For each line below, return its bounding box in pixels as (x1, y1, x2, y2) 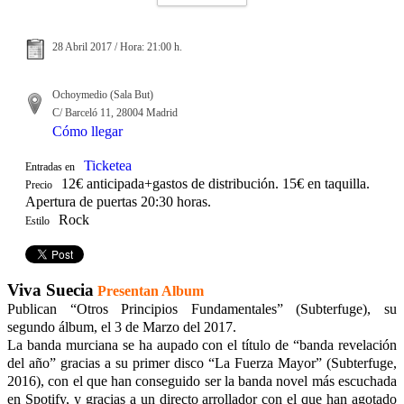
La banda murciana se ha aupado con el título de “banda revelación (7, 336, 397, 353)
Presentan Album (97, 282, 204, 298)
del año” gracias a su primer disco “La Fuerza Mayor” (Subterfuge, (7, 354, 397, 371)
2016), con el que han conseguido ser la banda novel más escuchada (7, 372, 397, 389)
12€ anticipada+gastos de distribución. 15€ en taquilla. (61, 175, 370, 191)
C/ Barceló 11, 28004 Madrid (52, 106, 178, 119)
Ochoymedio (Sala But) (52, 87, 153, 101)
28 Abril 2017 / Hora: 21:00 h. (52, 40, 182, 53)
